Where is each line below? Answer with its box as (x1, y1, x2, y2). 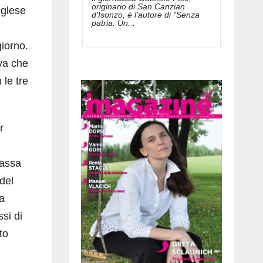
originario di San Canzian (92, 1, 185, 11)
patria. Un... (92, 18, 135, 28)
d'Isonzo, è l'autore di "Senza (92, 9, 200, 19)
